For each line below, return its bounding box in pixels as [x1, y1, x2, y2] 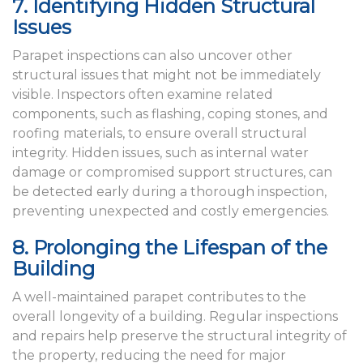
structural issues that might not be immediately [12, 67, 321, 83]
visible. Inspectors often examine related [12, 87, 273, 103]
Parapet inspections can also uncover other [12, 48, 293, 64]
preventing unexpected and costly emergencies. [12, 203, 329, 220]
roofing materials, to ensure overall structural [12, 126, 307, 142]
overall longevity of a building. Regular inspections [12, 309, 338, 325]
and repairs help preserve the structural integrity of [12, 328, 347, 344]
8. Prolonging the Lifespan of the [12, 236, 327, 260]
